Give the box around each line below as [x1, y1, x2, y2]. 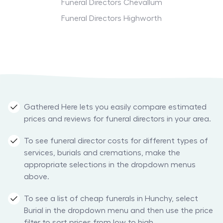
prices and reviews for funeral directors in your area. [24, 115, 211, 123]
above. [24, 173, 49, 181]
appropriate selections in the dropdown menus [24, 161, 196, 169]
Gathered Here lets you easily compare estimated [24, 103, 207, 111]
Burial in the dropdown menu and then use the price [24, 207, 213, 215]
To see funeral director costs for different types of [24, 137, 208, 145]
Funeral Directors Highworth [61, 14, 162, 23]
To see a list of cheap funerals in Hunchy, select [24, 195, 198, 203]
